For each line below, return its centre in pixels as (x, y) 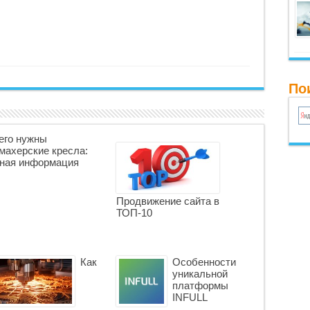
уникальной (200, 274)
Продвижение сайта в (167, 201)
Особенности (204, 262)
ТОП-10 (134, 213)
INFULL (190, 297)
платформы (200, 285)
